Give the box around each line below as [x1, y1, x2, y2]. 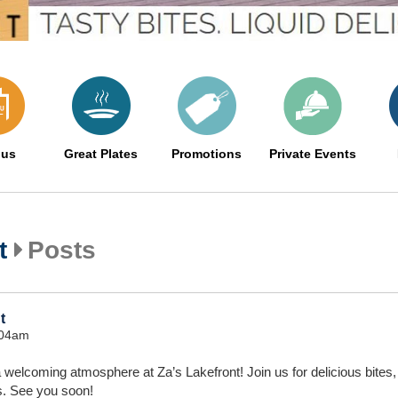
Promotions [171, 147, 242, 161]
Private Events [268, 147, 356, 161]
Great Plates [64, 147, 138, 161]
